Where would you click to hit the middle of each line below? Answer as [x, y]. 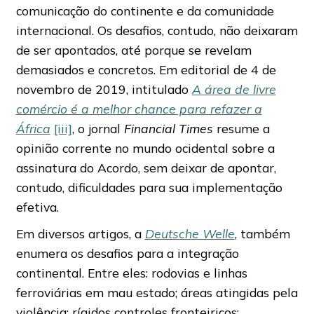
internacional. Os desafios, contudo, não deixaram [157, 30]
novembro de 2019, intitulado [104, 89]
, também [262, 233]
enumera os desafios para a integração [127, 253]
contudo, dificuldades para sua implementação [149, 187]
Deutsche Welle [190, 233]
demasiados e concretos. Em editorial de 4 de [146, 69]
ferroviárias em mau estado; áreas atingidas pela [157, 292]
